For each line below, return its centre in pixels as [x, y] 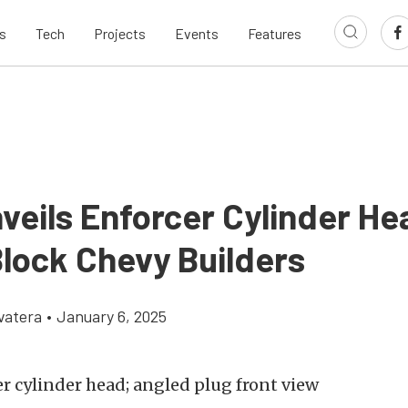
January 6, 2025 [112, 316]
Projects [120, 33]
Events [197, 33]
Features [275, 33]
